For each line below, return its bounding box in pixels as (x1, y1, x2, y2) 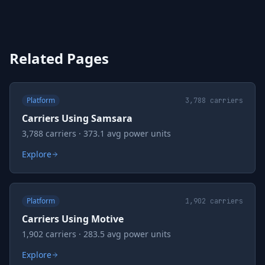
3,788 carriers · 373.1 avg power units (22, 128, 171, 139)
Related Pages (9, 49, 109, 68)
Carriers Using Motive (22, 212, 124, 225)
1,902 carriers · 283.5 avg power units (22, 228, 171, 240)
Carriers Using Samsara (22, 112, 132, 125)
